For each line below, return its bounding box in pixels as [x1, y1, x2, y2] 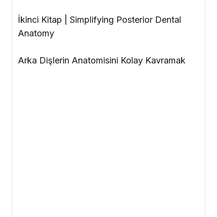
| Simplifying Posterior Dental [64, 15, 181, 25]
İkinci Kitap [18, 15, 62, 25]
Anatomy [18, 28, 54, 39]
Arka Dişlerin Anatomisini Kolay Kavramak [18, 55, 186, 66]
